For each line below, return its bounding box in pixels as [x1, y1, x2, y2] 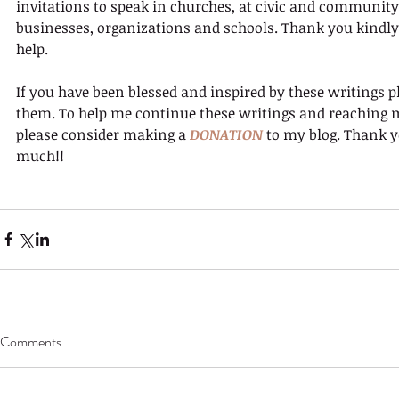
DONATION [190, 124, 263, 144]
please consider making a [16, 124, 190, 144]
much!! [16, 145, 64, 166]
